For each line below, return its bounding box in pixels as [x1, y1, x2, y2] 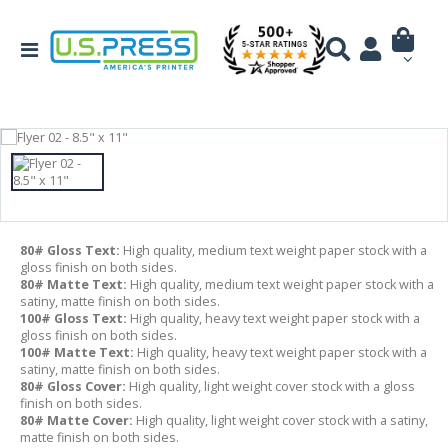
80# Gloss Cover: [20, 377, 129, 395]
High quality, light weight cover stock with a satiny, [136, 411, 428, 429]
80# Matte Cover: [20, 411, 136, 429]
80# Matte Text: [20, 275, 127, 293]
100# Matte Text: [20, 343, 134, 361]
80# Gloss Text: [20, 241, 120, 259]
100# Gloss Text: [20, 309, 130, 327]
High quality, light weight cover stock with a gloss [129, 377, 415, 395]
